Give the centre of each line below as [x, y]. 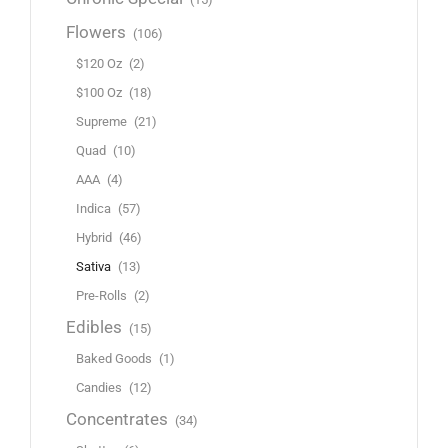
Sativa [93, 267]
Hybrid [94, 238]
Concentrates [117, 420]
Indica [93, 209]
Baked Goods [114, 359]
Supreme [101, 122]
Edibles [94, 328]
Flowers [96, 33]
